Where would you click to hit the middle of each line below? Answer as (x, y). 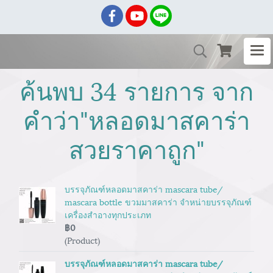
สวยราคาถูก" (136, 148)
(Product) (82, 240)
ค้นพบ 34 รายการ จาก (136, 89)
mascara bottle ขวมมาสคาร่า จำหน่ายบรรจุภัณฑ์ (158, 201)
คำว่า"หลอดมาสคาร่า (136, 119)
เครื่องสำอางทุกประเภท (108, 214)
